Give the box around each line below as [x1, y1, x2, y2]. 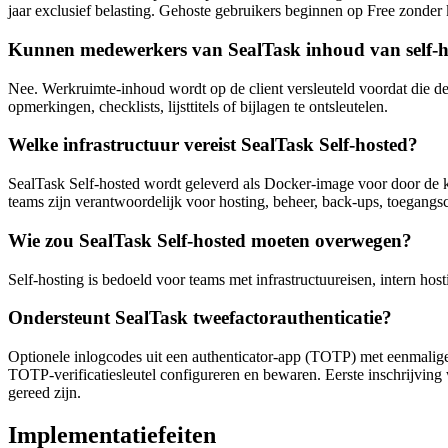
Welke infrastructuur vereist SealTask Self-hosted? [8, 134, 418, 156]
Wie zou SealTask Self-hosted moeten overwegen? [8, 229, 412, 251]
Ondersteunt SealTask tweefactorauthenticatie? [8, 307, 392, 329]
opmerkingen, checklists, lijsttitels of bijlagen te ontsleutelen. [8, 97, 388, 115]
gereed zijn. [8, 383, 81, 401]
